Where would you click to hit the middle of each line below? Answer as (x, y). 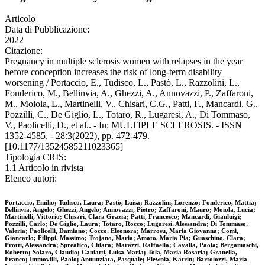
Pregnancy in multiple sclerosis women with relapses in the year (124, 62)
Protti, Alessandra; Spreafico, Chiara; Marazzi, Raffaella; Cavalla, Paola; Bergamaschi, (132, 245)
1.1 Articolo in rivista (44, 168)
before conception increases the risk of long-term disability (113, 72)
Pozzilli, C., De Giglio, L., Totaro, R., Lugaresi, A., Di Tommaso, (127, 115)
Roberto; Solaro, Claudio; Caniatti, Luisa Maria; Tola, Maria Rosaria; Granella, (121, 252)
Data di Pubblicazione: (47, 30)
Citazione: (24, 51)
